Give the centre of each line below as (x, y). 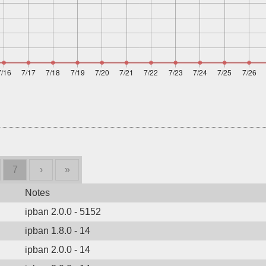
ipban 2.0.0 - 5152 (63, 212)
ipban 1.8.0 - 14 (58, 231)
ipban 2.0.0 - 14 (58, 250)
